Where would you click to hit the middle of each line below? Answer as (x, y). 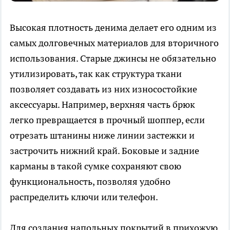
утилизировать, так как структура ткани (96, 74)
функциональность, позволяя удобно (90, 182)
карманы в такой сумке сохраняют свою (95, 166)
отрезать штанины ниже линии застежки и (102, 136)
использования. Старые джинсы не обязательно (113, 59)
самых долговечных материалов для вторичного (114, 43)
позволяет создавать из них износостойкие (103, 89)
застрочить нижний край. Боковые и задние (104, 151)
